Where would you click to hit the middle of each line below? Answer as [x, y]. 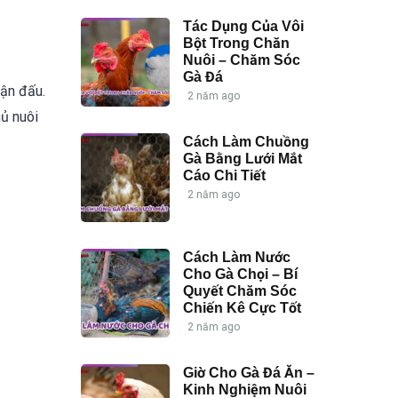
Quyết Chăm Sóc [240, 291]
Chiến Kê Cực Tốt [242, 307]
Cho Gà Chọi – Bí [240, 274]
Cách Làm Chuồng [246, 141]
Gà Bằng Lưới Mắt [243, 158]
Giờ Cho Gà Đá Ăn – [249, 372]
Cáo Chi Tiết [224, 175]
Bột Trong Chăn [236, 43]
